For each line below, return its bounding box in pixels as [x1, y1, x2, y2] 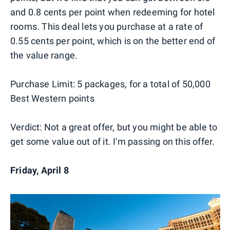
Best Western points [10, 92, 94, 104]
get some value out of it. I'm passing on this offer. [10, 136, 215, 147]
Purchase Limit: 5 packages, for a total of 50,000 [10, 78, 210, 89]
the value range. [10, 49, 78, 61]
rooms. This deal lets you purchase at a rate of [10, 21, 203, 32]
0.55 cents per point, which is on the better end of [10, 35, 216, 46]
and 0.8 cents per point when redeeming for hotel [10, 6, 215, 17]
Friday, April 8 [10, 164, 69, 176]
